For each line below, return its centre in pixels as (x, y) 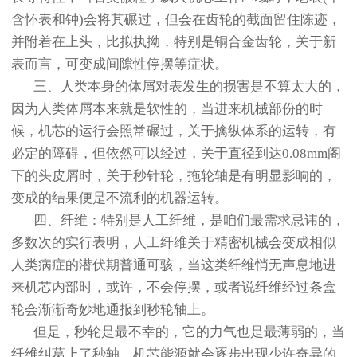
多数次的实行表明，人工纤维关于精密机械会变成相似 (174, 243)
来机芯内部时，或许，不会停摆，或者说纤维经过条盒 (174, 288)
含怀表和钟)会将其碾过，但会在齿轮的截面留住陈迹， (176, 20)
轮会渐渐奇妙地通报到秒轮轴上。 (113, 310)
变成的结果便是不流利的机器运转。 (120, 198)
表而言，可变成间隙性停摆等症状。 (120, 65)
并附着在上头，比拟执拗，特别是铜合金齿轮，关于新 (174, 42)
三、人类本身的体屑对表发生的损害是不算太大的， (178, 87)
